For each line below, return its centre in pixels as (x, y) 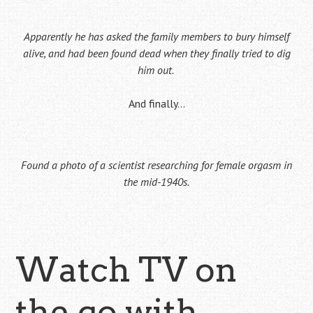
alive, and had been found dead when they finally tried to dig (156, 53)
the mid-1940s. (156, 182)
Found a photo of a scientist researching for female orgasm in (156, 165)
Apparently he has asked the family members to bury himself (156, 36)
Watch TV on (126, 270)
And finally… (156, 103)
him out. (156, 70)
